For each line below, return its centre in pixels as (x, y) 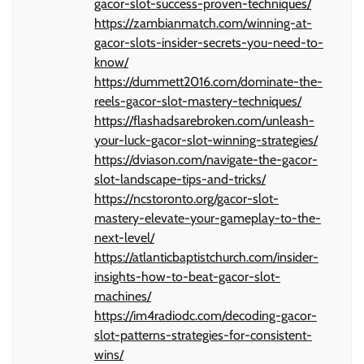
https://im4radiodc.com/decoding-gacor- (206, 316)
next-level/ (124, 238)
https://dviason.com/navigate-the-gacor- (206, 160)
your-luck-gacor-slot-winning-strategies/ (206, 141)
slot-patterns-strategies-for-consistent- (203, 336)
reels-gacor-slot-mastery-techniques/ (198, 102)
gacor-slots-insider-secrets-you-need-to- (209, 43)
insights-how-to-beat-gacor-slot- (187, 277)
